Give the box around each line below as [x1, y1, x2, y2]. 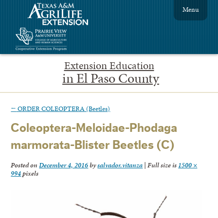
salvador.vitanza [97, 160, 143, 170]
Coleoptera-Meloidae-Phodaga [11, 122, 178, 135]
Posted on [11, 160, 39, 170]
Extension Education [64, 58, 154, 73]
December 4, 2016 [39, 160, 89, 170]
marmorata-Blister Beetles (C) [11, 139, 175, 152]
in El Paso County [62, 68, 159, 88]
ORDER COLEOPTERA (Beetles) [16, 103, 110, 113]
